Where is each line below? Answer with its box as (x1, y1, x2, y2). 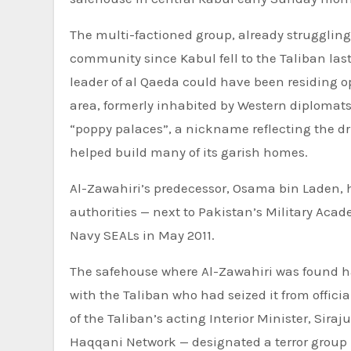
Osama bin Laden (233, 180, 340, 197)
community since (70, 50, 180, 67)
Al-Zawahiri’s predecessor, (70, 180, 233, 197)
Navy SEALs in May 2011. (70, 227, 215, 244)
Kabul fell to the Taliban (180, 50, 326, 67)
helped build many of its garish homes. (70, 144, 308, 161)
